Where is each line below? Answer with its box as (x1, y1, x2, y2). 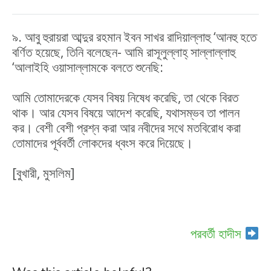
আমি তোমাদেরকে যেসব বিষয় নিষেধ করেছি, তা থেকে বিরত (12, 89, 238, 106)
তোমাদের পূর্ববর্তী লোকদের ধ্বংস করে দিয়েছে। (12, 134, 193, 151)
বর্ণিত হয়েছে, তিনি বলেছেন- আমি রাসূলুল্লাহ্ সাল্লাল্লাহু (12, 44, 235, 60)
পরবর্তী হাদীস (191, 225, 245, 242)
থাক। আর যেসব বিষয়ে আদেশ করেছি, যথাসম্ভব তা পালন (12, 104, 240, 121)
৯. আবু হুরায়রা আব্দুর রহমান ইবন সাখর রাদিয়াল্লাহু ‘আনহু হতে (12, 28, 256, 45)
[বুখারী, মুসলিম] (12, 165, 74, 181)
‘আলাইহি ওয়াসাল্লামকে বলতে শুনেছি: (12, 59, 163, 76)
